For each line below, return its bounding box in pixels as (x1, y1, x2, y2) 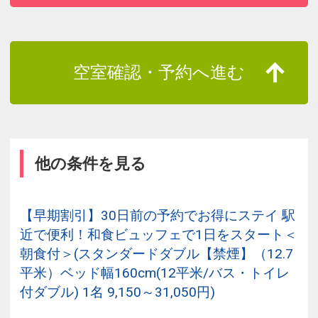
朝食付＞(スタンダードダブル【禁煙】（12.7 (20, 245, 293, 262)
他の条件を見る (35, 154, 146, 173)
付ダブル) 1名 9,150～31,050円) (20, 283, 215, 300)
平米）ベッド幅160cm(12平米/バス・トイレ (20, 264, 290, 281)
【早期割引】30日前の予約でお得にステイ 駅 (20, 207, 295, 224)
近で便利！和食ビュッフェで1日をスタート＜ (20, 226, 297, 243)
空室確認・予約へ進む (73, 62, 245, 82)
